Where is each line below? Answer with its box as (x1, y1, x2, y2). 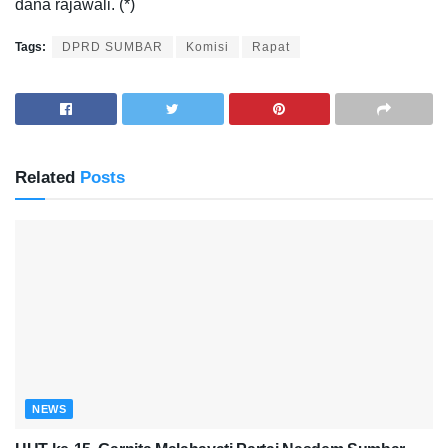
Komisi (186, 39, 229, 54)
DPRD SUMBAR (62, 39, 163, 54)
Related (15, 167, 75, 187)
